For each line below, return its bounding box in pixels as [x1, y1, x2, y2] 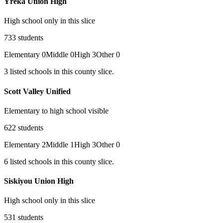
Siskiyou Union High [4, 177, 74, 186]
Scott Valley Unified [4, 87, 71, 96]
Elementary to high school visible [4, 106, 109, 115]
